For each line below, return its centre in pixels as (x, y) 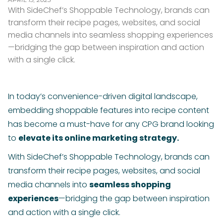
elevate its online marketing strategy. (99, 138)
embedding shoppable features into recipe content (109, 111)
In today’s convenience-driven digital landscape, (103, 97)
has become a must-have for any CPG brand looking (111, 124)
